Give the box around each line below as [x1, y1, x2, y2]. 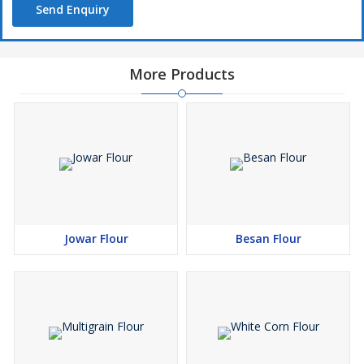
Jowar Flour [63, 231, 128, 246]
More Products [129, 64, 235, 84]
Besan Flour [235, 231, 301, 246]
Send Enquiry [36, 2, 110, 17]
